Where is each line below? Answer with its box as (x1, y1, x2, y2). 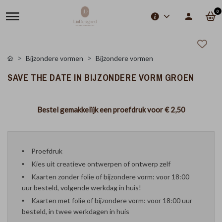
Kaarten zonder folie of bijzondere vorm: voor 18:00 (31, 172, 189, 181)
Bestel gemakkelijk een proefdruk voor (37, 105, 165, 114)
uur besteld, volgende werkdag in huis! (22, 183, 141, 192)
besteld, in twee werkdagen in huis (22, 207, 129, 216)
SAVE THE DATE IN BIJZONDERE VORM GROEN (7, 69, 194, 86)
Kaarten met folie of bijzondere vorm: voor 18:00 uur (31, 196, 192, 205)
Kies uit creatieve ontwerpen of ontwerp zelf (31, 160, 170, 168)
